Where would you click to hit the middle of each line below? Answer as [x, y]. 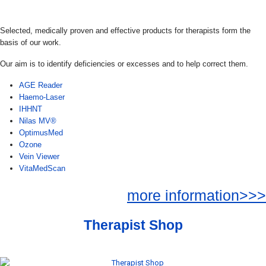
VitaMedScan [42, 168]
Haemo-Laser [42, 97]
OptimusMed [41, 133]
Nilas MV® [38, 121]
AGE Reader [41, 85]
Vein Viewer [39, 156]
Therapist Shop [133, 225]
